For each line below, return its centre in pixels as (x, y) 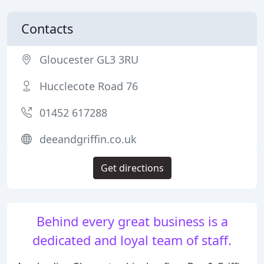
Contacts (47, 29)
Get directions (132, 168)
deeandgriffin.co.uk (88, 139)
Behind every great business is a (132, 221)
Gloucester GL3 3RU (89, 60)
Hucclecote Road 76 (89, 86)
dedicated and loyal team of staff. (132, 240)
